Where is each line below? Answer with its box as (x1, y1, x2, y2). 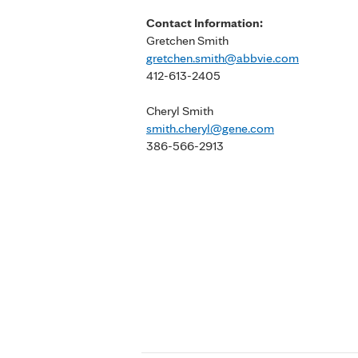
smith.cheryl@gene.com (146, 121, 274, 136)
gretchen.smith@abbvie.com (146, 50, 299, 66)
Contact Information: (146, 15, 263, 30)
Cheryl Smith (146, 103, 213, 118)
